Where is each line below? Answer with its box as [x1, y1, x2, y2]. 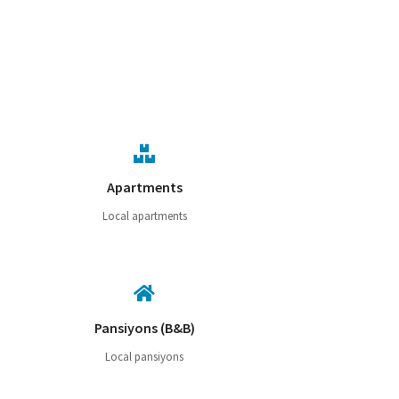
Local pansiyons [105, 348, 183, 363]
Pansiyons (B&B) [94, 318, 195, 337]
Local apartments [102, 208, 187, 224]
